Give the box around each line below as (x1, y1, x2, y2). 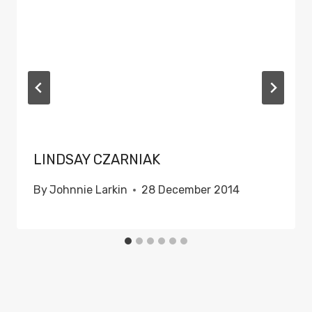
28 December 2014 (141, 183, 240, 197)
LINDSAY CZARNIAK (33, 151, 160, 169)
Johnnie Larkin (49, 183, 128, 197)
